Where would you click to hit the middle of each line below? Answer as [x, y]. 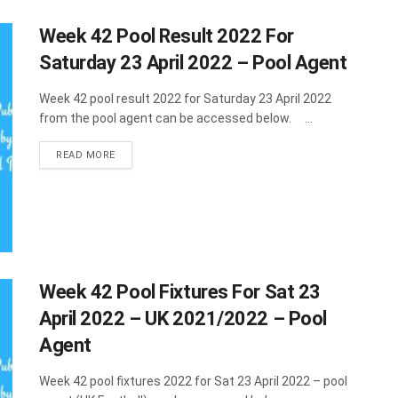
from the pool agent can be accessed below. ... [176, 119]
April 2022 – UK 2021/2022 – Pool [183, 318]
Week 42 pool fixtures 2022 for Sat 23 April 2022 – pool [193, 381]
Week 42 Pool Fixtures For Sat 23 [180, 291]
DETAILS [136, 155]
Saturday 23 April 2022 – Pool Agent [193, 63]
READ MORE [86, 155]
